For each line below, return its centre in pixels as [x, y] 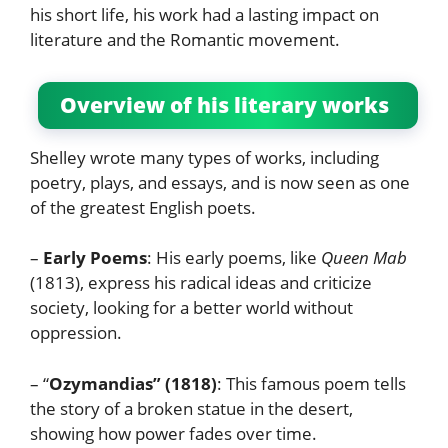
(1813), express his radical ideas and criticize [201, 283]
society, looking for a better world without [191, 308]
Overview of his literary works [227, 104]
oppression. [78, 333]
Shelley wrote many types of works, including [204, 157]
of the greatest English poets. [145, 207]
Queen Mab [364, 258]
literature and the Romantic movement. [187, 39]
